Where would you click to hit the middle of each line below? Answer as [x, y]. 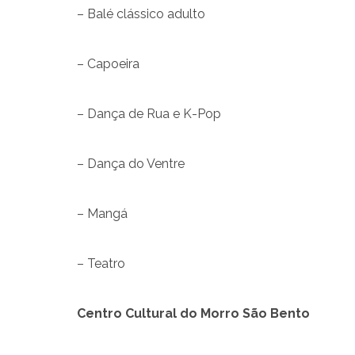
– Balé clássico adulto [141, 13]
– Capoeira [108, 63]
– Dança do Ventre [131, 163]
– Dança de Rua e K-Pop [149, 113]
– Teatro [101, 263]
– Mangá [102, 213]
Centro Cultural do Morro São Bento [193, 313]
